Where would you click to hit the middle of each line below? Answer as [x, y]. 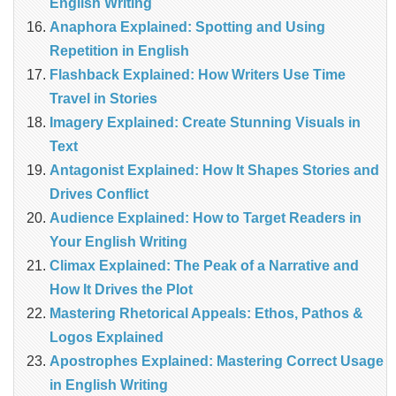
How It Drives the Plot [121, 289]
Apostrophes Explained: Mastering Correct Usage [217, 361]
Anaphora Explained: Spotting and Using [187, 27]
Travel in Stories [103, 98]
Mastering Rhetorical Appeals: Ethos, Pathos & [206, 313]
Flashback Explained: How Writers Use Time [198, 74]
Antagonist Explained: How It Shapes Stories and [214, 170]
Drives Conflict [99, 194]
